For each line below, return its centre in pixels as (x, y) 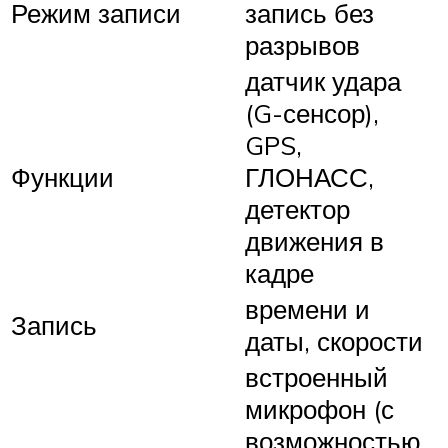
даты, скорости (334, 341)
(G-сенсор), (312, 113)
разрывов (302, 45)
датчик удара (323, 81)
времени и (307, 309)
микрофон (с (319, 409)
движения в (314, 241)
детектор (297, 209)
